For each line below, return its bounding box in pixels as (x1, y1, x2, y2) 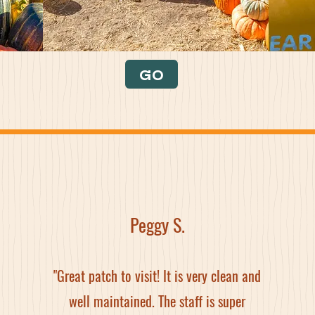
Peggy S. (129, 211, 185, 238)
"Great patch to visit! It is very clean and (53, 265, 261, 286)
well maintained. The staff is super (68, 290, 245, 311)
